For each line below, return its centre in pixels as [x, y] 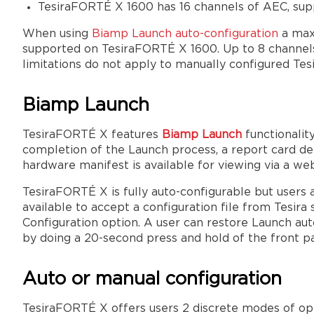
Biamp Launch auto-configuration [185, 34]
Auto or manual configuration [152, 279]
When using [57, 34]
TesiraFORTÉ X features [92, 135]
